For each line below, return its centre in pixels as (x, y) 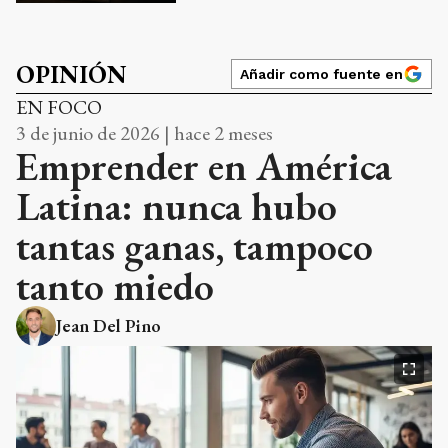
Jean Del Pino (108, 325)
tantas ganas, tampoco (194, 245)
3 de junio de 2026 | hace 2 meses (144, 132)
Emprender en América (204, 165)
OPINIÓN (71, 74)
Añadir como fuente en (321, 73)
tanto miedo (115, 285)
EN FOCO (59, 106)
